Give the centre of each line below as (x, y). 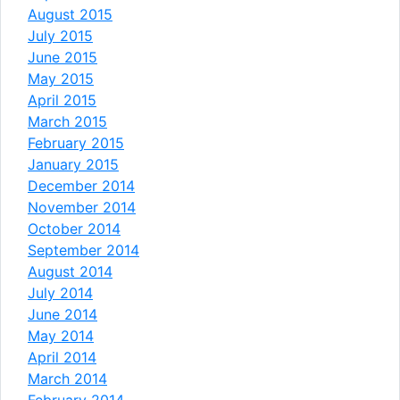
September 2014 (83, 250)
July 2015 (60, 35)
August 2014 (70, 271)
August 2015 (70, 14)
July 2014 (60, 292)
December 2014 (81, 185)
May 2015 (61, 78)
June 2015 (62, 57)
